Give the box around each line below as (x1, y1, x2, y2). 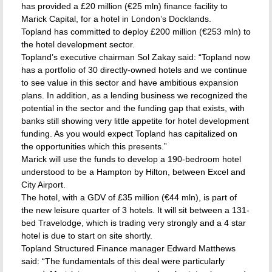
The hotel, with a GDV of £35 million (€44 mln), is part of (21, 192, 237, 202)
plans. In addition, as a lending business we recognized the (21, 90, 248, 100)
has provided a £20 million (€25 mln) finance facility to (21, 1, 228, 11)
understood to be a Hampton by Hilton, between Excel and (21, 167, 245, 177)
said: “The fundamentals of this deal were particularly (21, 256, 225, 266)
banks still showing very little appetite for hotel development (21, 116, 249, 126)
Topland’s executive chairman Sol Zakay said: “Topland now (21, 52, 250, 62)
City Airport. (21, 180, 66, 189)
